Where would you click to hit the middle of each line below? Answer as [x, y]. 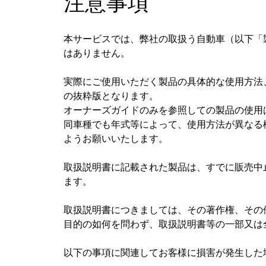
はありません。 [97, 53]
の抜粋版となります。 [111, 96]
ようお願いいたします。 [116, 139]
